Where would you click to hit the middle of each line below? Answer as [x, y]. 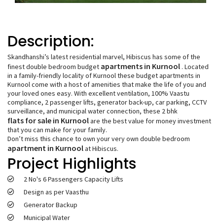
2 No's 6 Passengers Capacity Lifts [73, 179]
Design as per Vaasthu [56, 192]
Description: [51, 41]
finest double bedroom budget [54, 66]
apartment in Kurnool [45, 148]
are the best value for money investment [150, 121]
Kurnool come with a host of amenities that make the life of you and [107, 84]
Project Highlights [72, 164]
